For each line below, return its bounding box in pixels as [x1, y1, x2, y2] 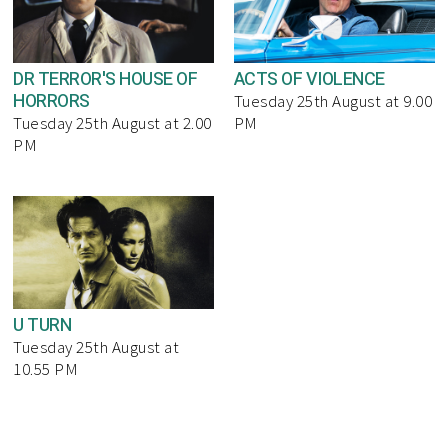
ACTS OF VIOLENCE [233, 65, 385, 93]
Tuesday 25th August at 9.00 [233, 89, 433, 112]
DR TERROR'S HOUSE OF [13, 65, 198, 93]
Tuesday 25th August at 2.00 [13, 111, 212, 134]
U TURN [13, 311, 72, 339]
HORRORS [13, 87, 90, 115]
